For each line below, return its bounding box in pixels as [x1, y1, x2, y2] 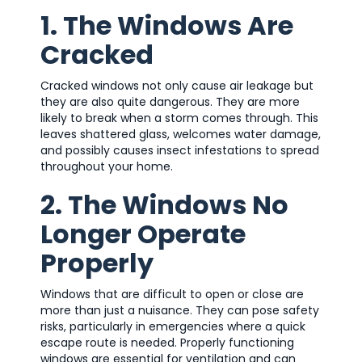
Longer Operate [40, 215, 246, 252]
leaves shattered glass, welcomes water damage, [40, 125, 321, 142]
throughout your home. [40, 158, 173, 175]
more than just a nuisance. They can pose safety [40, 301, 319, 318]
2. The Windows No [40, 186, 288, 223]
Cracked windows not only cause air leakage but [40, 77, 314, 94]
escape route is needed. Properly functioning [40, 334, 294, 351]
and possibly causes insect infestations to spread [40, 141, 319, 158]
